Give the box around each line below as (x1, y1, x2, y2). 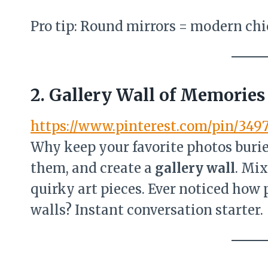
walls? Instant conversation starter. (31, 201, 263, 218)
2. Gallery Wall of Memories (31, 84, 265, 106)
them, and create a (31, 159, 155, 176)
